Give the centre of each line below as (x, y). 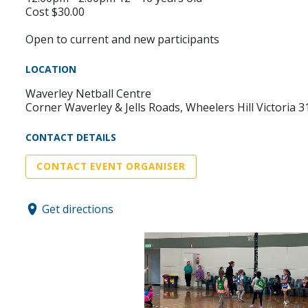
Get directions (78, 209)
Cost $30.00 (55, 12)
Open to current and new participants (122, 39)
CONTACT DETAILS (71, 137)
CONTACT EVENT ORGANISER (111, 166)
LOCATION (51, 69)
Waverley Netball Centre (88, 93)
